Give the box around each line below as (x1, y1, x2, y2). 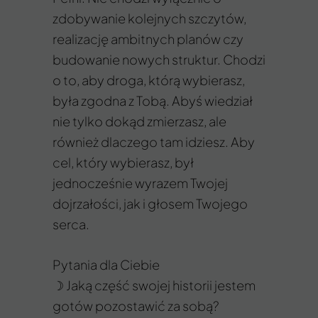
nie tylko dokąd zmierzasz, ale (53, 113, 226, 129)
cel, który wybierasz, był (53, 154, 194, 170)
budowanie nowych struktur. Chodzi (53, 51, 265, 67)
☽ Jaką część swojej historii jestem (53, 277, 256, 293)
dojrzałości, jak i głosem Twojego (53, 195, 248, 212)
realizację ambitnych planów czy (53, 31, 243, 47)
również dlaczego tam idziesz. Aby (53, 133, 255, 150)
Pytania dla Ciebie (53, 256, 160, 273)
